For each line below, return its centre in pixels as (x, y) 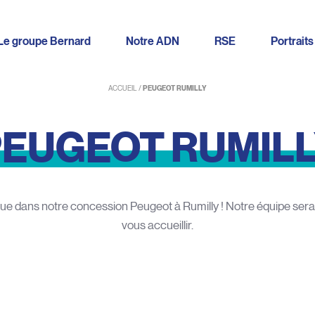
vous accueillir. (157, 225)
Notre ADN (153, 41)
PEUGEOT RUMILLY (175, 89)
